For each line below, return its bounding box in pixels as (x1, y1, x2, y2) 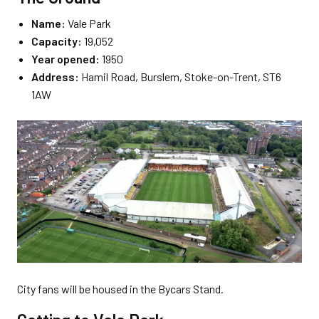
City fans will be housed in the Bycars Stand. (17, 282, 224, 296)
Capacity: (31, 34, 84, 48)
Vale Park (68, 16, 111, 31)
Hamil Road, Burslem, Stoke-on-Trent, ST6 (81, 70, 281, 84)
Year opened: (31, 52, 102, 66)
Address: (31, 70, 81, 84)
